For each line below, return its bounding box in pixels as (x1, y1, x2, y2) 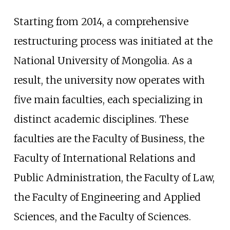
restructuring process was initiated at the (13, 35, 213, 48)
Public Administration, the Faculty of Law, (13, 171, 215, 184)
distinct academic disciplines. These (13, 113, 188, 126)
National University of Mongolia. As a (13, 54, 193, 67)
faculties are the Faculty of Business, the (13, 132, 204, 145)
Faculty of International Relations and (13, 152, 196, 165)
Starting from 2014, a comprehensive (13, 15, 188, 28)
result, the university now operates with (13, 74, 205, 87)
